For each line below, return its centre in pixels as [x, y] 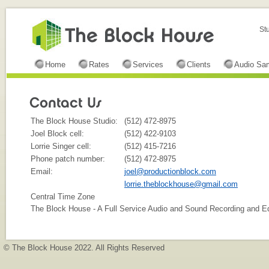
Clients [199, 65]
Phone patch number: [69, 159]
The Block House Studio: [74, 121]
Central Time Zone [63, 197]
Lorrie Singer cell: [62, 146]
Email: [42, 171]
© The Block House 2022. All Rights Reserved [84, 248]
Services [148, 65]
